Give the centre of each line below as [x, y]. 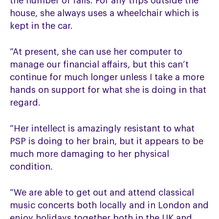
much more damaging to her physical [90, 154]
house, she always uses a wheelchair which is [105, 13]
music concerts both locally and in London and [109, 206]
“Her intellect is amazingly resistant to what [102, 129]
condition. [32, 167]
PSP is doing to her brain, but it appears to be [107, 142]
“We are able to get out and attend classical [102, 193]
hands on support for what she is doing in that [108, 90]
